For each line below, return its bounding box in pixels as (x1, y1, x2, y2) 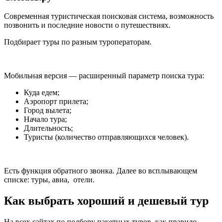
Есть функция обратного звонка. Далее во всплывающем (4, 166, 197, 175)
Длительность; (24, 124, 73, 133)
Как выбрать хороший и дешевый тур (4, 194, 209, 208)
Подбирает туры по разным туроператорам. (4, 38, 152, 47)
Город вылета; (24, 106, 71, 115)
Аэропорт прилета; (24, 97, 88, 106)
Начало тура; (24, 115, 67, 124)
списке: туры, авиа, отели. (4, 175, 95, 184)
